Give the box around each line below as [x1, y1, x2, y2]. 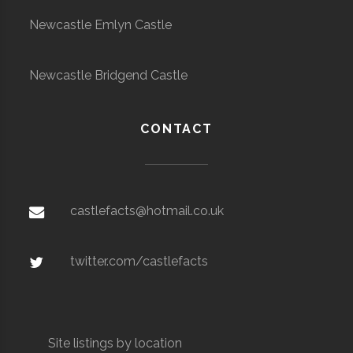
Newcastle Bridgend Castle [29, 67, 188, 83]
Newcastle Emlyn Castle [29, 17, 173, 32]
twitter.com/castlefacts [70, 253, 209, 269]
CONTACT [140, 121, 213, 136]
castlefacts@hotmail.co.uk [70, 203, 225, 218]
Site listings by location [48, 335, 183, 351]
